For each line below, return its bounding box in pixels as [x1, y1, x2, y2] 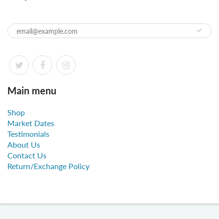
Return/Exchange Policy [7, 161, 89, 171]
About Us [7, 140, 40, 150]
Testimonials [7, 129, 49, 139]
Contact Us [7, 151, 46, 160]
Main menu [7, 85, 56, 97]
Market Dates [7, 118, 54, 128]
